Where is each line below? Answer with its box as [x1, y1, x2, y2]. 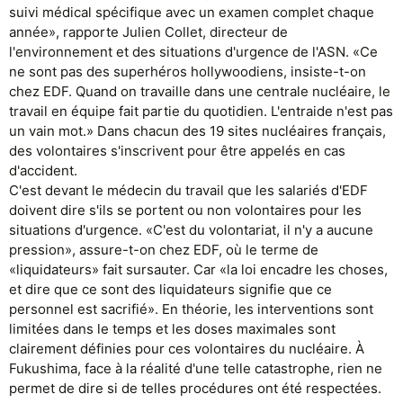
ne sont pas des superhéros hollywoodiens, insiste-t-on [9, 63, 366, 80]
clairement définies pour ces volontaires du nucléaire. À [9, 340, 364, 357]
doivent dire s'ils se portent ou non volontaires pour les [9, 201, 362, 219]
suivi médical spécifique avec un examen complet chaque [9, 4, 374, 21]
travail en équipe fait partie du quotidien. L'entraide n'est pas [9, 103, 393, 120]
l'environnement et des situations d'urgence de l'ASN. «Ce [9, 43, 378, 60]
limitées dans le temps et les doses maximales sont [9, 320, 336, 337]
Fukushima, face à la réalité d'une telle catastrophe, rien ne [9, 360, 382, 377]
